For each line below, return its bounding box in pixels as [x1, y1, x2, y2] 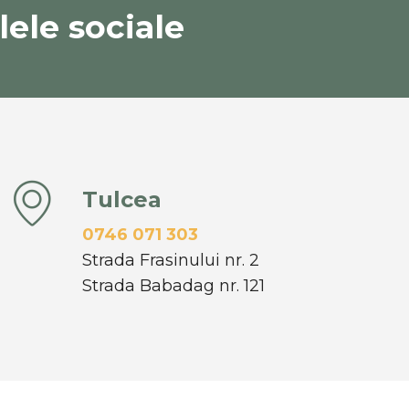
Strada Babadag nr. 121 [81, 275, 265, 296]
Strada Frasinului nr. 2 [81, 249, 259, 270]
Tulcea [81, 185, 162, 213]
